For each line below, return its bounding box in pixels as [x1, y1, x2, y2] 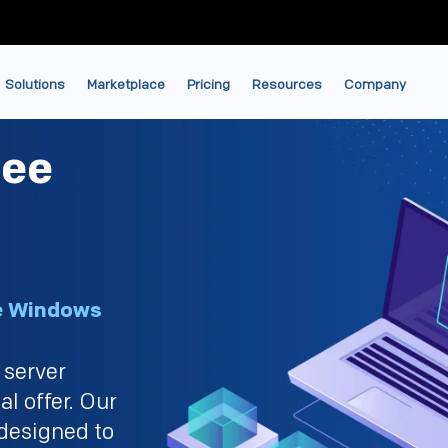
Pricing [187, 76, 230, 93]
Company [344, 76, 406, 93]
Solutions [5, 76, 65, 93]
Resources [252, 76, 322, 93]
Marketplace [87, 76, 165, 93]
